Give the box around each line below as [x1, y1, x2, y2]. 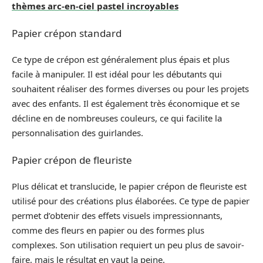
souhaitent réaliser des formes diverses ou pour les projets [12, 83, 249, 95]
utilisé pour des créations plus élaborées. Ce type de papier [12, 195, 249, 207]
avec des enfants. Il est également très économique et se [12, 97, 240, 109]
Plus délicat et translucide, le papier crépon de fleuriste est [12, 180, 247, 192]
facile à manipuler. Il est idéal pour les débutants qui [12, 68, 222, 80]
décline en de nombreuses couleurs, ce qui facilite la [12, 112, 222, 124]
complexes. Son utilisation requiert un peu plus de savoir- [12, 239, 244, 251]
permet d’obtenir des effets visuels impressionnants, [12, 210, 222, 221]
